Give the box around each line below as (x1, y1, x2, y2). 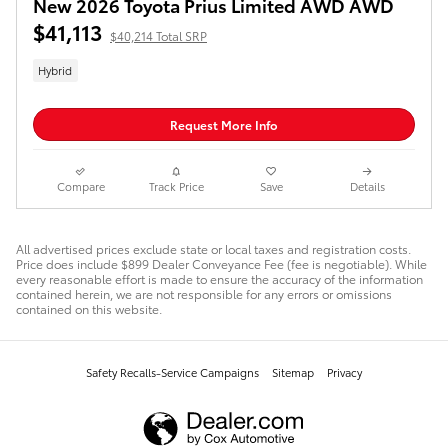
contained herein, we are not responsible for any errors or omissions (16, 284, 392, 302)
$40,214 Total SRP (110, 26, 207, 44)
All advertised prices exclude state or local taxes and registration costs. (16, 239, 411, 257)
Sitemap (272, 363, 314, 380)
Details (349, 177, 385, 194)
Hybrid (38, 62, 73, 79)
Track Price (148, 177, 204, 194)
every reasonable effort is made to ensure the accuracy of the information (16, 269, 423, 287)
